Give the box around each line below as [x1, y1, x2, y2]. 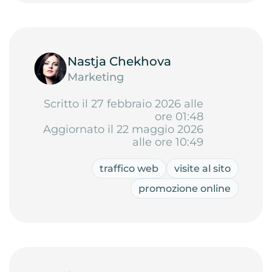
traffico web [100, 163, 158, 174]
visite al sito [174, 163, 231, 174]
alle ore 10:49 [132, 135, 203, 149]
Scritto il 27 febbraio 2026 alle [44, 97, 203, 110]
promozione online [138, 183, 231, 194]
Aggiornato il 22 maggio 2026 [43, 123, 203, 136]
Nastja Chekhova [67, 53, 171, 69]
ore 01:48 [155, 110, 203, 123]
